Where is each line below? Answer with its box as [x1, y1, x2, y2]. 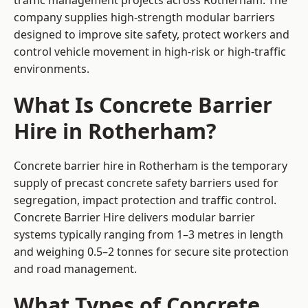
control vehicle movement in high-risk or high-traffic [14, 44, 286, 60]
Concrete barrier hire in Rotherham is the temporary [14, 158, 287, 174]
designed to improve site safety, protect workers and [14, 27, 289, 43]
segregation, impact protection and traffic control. [14, 192, 276, 208]
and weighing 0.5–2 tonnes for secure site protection [14, 244, 289, 260]
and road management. [14, 261, 137, 277]
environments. [14, 61, 89, 77]
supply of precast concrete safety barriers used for [14, 175, 278, 191]
